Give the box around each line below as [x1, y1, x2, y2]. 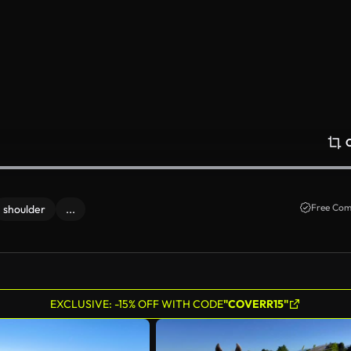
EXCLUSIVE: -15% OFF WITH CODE [50, 297, 223, 311]
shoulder [3, 202, 45, 216]
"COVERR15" [223, 297, 288, 311]
